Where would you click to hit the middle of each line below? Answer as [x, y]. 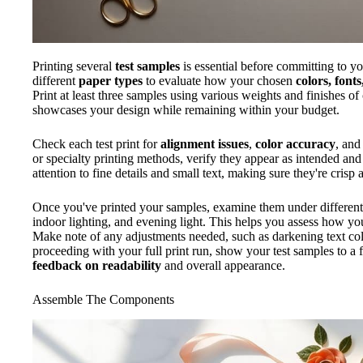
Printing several [74, 66]
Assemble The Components [103, 299]
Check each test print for [96, 144]
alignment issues [205, 144]
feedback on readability [97, 265]
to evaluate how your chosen [219, 81]
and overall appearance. [223, 265]
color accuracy [295, 144]
